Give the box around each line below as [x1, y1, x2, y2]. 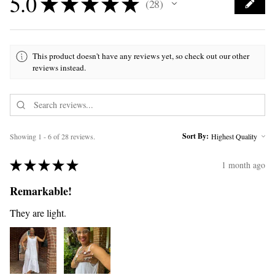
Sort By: [182, 130, 209, 141]
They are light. [10, 206, 66, 219]
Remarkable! [10, 182, 72, 199]
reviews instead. [33, 62, 87, 74]
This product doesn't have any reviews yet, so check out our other [33, 50, 250, 62]
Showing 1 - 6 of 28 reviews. [10, 131, 95, 141]
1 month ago [222, 159, 265, 171]
